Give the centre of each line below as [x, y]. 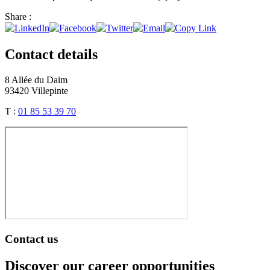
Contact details [51, 54]
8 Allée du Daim [36, 80]
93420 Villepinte [38, 90]
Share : [18, 16]
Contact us [31, 239]
